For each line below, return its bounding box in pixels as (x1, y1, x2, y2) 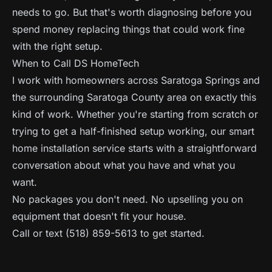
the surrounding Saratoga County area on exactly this (12, 91, 256, 103)
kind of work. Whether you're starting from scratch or (12, 108, 258, 120)
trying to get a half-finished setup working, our (12, 125, 229, 137)
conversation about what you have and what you (12, 159, 235, 171)
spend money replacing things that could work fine (12, 23, 245, 35)
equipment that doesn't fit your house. (12, 210, 186, 222)
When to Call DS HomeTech (12, 57, 139, 69)
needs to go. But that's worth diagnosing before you (12, 6, 251, 18)
